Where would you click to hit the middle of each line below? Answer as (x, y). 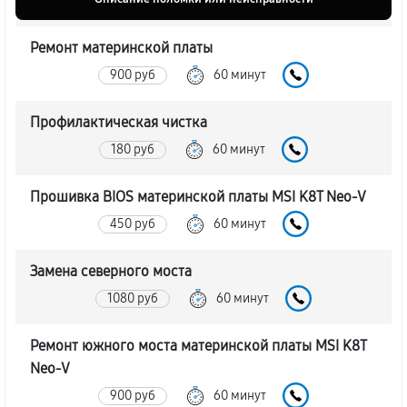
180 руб (133, 149)
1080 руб (133, 298)
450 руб (133, 223)
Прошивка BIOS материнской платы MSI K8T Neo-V (198, 197)
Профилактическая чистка (119, 122)
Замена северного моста (111, 271)
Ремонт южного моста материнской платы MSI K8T (198, 346)
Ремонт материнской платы (121, 48)
